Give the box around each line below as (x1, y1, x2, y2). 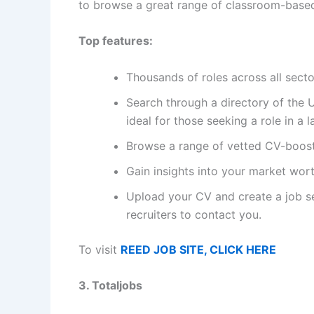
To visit (78, 242, 121, 257)
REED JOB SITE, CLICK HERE (121, 242, 276, 257)
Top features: (78, 34, 153, 48)
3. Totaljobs (78, 278, 142, 293)
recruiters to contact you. (126, 207, 261, 221)
